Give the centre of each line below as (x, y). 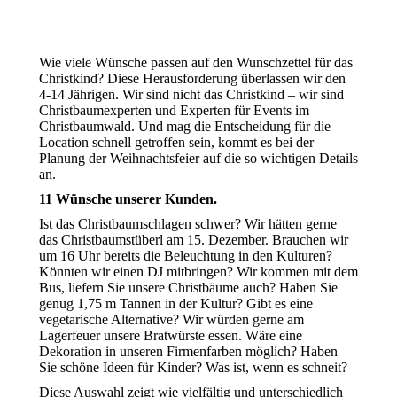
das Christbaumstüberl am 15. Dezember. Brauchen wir (194, 240)
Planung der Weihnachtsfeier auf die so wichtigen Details (198, 158)
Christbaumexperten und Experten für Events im (174, 110)
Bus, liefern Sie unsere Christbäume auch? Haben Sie (188, 288)
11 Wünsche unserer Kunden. (128, 199)
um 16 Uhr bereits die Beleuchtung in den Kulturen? (186, 256)
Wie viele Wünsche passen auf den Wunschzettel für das (196, 62)
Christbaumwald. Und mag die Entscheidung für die (185, 126)
